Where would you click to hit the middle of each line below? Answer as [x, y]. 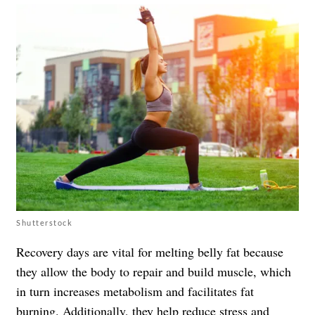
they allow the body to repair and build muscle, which [154, 272]
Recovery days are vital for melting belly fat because [150, 252]
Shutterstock [44, 223]
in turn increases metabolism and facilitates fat [135, 291]
